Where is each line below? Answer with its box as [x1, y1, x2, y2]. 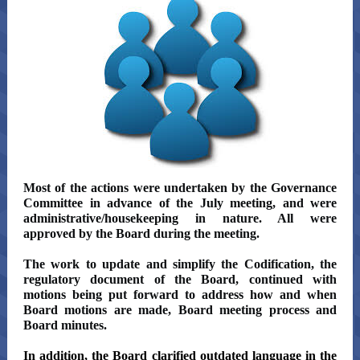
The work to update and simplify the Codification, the [23, 257, 337, 271]
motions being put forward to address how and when [23, 288, 337, 301]
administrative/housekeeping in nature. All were [23, 211, 337, 225]
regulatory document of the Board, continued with [23, 272, 337, 286]
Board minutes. [23, 318, 107, 332]
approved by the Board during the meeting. [23, 227, 263, 240]
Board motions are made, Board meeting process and [23, 303, 337, 317]
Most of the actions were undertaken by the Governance [23, 181, 337, 194]
